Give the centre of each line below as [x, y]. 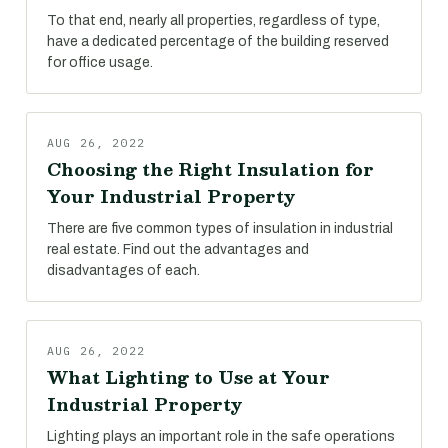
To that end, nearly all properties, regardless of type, [213, 20]
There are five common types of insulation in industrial [220, 228]
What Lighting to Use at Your [188, 377]
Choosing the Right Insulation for [210, 169]
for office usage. [100, 62]
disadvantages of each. [123, 270]
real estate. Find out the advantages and [178, 249]
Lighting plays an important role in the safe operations [221, 436]
